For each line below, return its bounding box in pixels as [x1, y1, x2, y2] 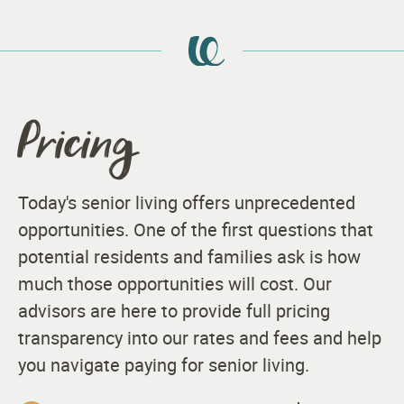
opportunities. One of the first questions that [18, 216, 373, 242]
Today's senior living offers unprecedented [18, 189, 355, 215]
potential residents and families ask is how [18, 243, 361, 269]
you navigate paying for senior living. [18, 352, 309, 377]
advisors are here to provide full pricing [18, 298, 330, 323]
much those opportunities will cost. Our [18, 271, 332, 296]
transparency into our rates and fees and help [18, 325, 381, 350]
